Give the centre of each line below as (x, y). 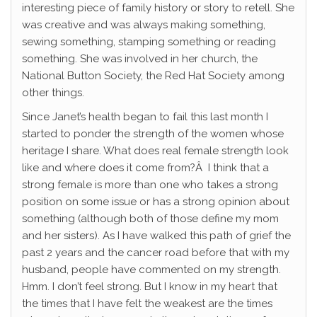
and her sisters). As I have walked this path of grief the (156, 236)
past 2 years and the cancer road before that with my (156, 253)
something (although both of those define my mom (150, 219)
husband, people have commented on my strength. (151, 270)
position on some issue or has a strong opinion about (156, 202)
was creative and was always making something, (144, 25)
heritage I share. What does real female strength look (155, 151)
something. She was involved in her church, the (140, 59)
